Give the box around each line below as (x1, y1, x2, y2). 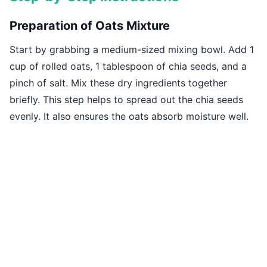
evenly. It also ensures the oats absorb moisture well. (10, 110, 249, 123)
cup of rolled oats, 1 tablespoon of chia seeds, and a (10, 60, 247, 73)
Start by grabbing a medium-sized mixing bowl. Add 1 (10, 44, 254, 56)
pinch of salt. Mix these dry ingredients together (10, 77, 227, 89)
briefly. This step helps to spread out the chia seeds (10, 94, 243, 106)
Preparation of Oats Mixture (10, 18, 170, 33)
